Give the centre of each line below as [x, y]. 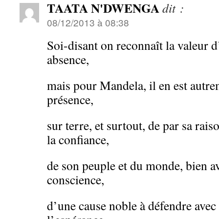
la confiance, [78, 139]
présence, [70, 99]
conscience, [76, 179]
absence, [68, 59]
